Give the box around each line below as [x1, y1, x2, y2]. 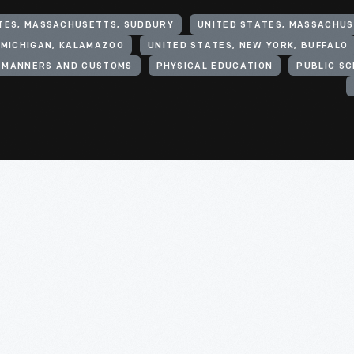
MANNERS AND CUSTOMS [2, 62, 133, 71]
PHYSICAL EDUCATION [156, 62, 273, 71]
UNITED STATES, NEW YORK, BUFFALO [147, 42, 348, 51]
